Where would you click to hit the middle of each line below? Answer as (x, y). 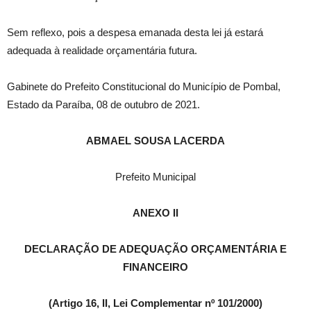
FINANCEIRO (155, 267)
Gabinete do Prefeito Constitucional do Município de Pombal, (144, 87)
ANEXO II (155, 213)
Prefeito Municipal (155, 177)
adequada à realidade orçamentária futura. (102, 51)
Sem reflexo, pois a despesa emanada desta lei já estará (135, 33)
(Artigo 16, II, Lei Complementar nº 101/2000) (155, 303)
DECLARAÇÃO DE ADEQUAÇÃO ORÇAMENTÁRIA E (155, 249)
